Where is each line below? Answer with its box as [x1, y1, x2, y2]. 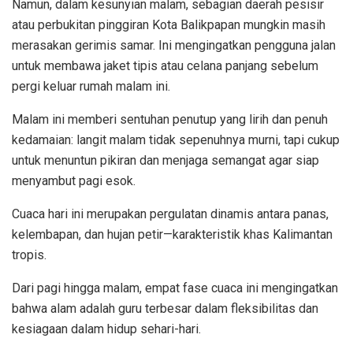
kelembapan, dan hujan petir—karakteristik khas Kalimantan [12, 226, 333, 242]
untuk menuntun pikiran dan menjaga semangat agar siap [12, 152, 319, 168]
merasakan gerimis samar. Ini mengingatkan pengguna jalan [12, 37, 336, 53]
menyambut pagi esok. [12, 173, 136, 188]
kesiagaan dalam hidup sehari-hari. [12, 321, 201, 336]
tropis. [12, 247, 46, 262]
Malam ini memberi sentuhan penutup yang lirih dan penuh [12, 111, 328, 127]
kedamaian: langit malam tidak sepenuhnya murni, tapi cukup [12, 132, 340, 147]
